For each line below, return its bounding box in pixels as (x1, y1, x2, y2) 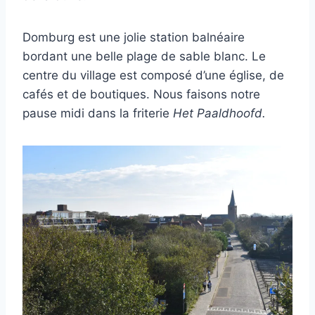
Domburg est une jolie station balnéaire (22, 30, 245, 44)
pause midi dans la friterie (22, 105, 173, 120)
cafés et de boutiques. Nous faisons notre (22, 86, 260, 101)
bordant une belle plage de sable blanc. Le (22, 49, 266, 63)
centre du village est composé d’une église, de (22, 67, 284, 82)
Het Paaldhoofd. (173, 105, 266, 120)
